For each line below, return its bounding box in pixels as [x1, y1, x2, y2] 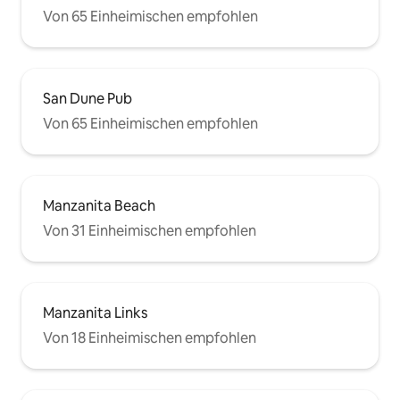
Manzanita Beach [43, 196, 155, 216]
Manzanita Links [43, 304, 147, 323]
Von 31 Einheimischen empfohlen [43, 221, 256, 241]
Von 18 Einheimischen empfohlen [43, 329, 256, 348]
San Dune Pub [43, 89, 132, 109]
